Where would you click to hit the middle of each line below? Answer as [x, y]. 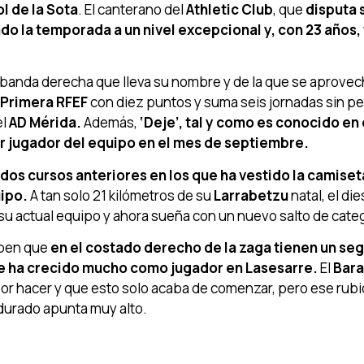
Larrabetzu [251, 195]
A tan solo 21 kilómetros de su [122, 195]
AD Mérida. [44, 123]
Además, [110, 123]
